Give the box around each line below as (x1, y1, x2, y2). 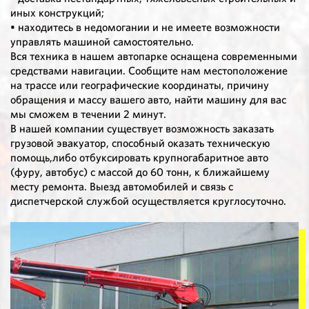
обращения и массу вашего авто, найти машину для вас (10, 92, 286, 108)
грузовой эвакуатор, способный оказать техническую (10, 136, 270, 151)
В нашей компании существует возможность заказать (10, 121, 274, 137)
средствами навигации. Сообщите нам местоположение (10, 63, 288, 79)
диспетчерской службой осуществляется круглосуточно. (10, 194, 286, 209)
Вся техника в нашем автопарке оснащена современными (10, 49, 297, 64)
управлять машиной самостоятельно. (10, 34, 194, 50)
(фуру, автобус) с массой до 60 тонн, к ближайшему (10, 165, 270, 180)
